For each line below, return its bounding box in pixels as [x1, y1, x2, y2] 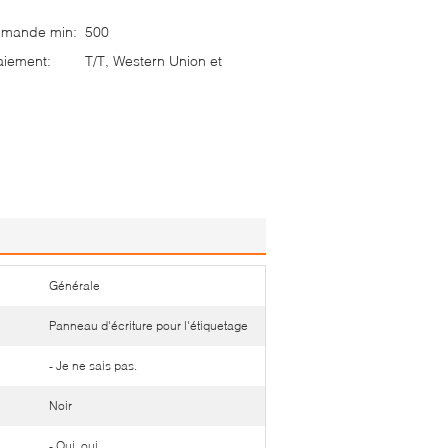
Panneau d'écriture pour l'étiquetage [49, 318, 248, 333]
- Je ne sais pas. [49, 358, 137, 373]
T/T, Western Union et [85, 52, 222, 69]
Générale [49, 278, 100, 293]
